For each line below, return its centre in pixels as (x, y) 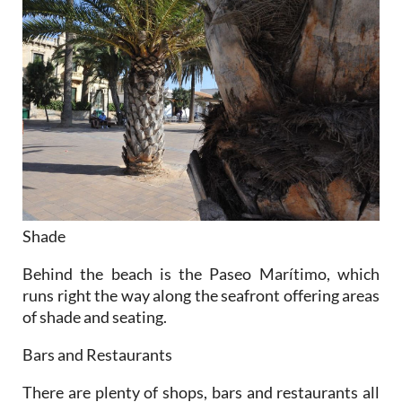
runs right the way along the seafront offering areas (201, 295)
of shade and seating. (95, 316)
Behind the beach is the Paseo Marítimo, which (201, 273)
